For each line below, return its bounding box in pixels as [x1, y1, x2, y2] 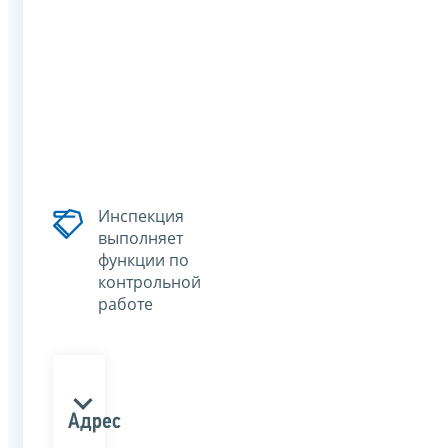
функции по [98, 248, 189, 271]
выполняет [98, 226, 183, 249]
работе [98, 292, 153, 315]
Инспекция [98, 204, 184, 227]
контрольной [98, 270, 201, 293]
